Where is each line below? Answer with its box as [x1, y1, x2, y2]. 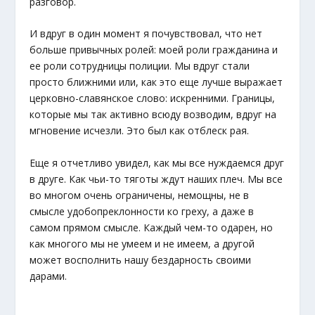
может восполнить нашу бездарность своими [30, 252, 252, 266]
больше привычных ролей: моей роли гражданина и [30, 43, 278, 57]
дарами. [30, 269, 67, 283]
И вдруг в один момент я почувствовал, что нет [30, 27, 263, 41]
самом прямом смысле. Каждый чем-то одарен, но [30, 220, 274, 234]
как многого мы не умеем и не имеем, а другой [30, 236, 255, 250]
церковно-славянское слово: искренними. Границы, [30, 91, 276, 105]
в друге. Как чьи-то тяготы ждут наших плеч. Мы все [30, 172, 283, 186]
